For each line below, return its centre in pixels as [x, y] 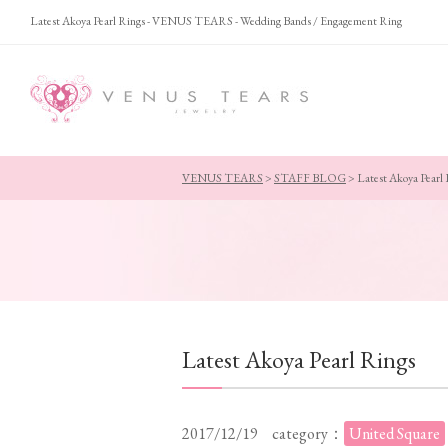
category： [308, 433]
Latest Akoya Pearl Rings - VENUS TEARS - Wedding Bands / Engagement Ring [216, 21]
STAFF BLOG [310, 178]
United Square [394, 433]
